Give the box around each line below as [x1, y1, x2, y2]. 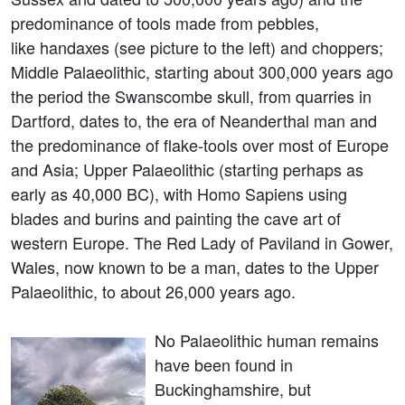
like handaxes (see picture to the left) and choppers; [11, 35, 383, 59]
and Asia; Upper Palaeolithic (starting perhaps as [11, 157, 363, 181]
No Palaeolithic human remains [155, 328, 379, 352]
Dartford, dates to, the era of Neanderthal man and [11, 108, 377, 132]
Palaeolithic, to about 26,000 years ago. [11, 279, 296, 303]
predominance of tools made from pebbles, [11, 11, 319, 34]
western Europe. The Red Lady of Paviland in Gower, [11, 231, 393, 254]
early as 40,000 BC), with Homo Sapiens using [11, 182, 347, 205]
